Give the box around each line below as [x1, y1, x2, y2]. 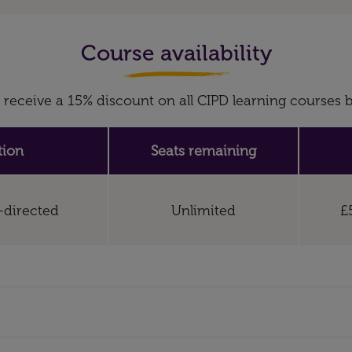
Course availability [80, 40, 272, 66]
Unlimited [171, 202, 236, 219]
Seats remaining [151, 142, 256, 159]
